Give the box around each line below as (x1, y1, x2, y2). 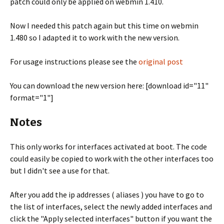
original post (138, 56, 183, 66)
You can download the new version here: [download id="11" (10, 80, 208, 90)
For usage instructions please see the (10, 56, 138, 66)
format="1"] (10, 92, 53, 102)
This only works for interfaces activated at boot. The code (10, 141, 207, 151)
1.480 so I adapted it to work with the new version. (10, 32, 179, 42)
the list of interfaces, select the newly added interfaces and (10, 201, 212, 211)
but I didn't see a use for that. (10, 165, 109, 175)
